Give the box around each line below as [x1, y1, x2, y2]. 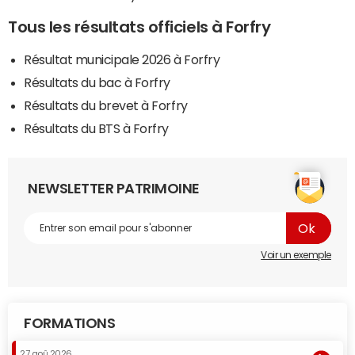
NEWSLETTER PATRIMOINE [28, 181, 200, 197]
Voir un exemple [261, 250, 331, 261]
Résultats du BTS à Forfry [24, 122, 169, 136]
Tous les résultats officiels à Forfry [8, 19, 271, 36]
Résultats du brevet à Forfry [24, 99, 188, 113]
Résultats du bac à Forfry [24, 76, 170, 90]
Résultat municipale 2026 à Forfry [24, 53, 220, 67]
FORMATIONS [24, 316, 116, 331]
